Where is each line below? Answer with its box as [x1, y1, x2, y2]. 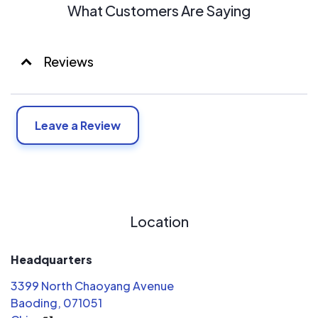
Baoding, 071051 [11, 295, 102, 311]
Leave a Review [35, 118, 121, 133]
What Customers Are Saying [67, 1, 251, 20]
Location [129, 212, 189, 231]
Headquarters [11, 252, 92, 268]
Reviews [44, 53, 94, 70]
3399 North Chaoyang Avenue [11, 278, 174, 294]
